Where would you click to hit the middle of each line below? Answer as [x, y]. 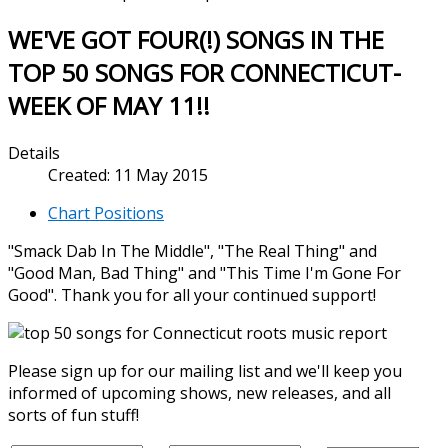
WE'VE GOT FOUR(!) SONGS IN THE [196, 39]
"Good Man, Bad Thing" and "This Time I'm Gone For [204, 272]
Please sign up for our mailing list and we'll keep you [205, 370]
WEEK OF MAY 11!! [109, 105]
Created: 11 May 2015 [128, 174]
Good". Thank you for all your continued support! [192, 294]
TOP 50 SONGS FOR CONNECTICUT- [204, 72]
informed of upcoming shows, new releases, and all [199, 392]
